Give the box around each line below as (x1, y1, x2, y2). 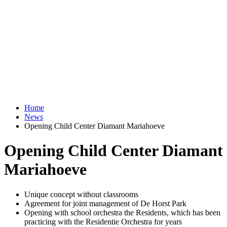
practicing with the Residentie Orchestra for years (24, 217, 182, 226)
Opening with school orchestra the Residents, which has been (24, 208, 220, 217)
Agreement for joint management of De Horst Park (24, 199, 186, 208)
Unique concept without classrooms (24, 190, 138, 199)
